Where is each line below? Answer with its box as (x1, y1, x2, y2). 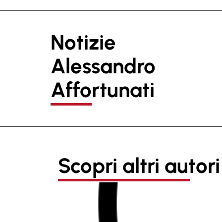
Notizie (51, 30, 116, 55)
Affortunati (51, 77, 155, 103)
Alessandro (51, 54, 156, 79)
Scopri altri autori (58, 153, 220, 179)
